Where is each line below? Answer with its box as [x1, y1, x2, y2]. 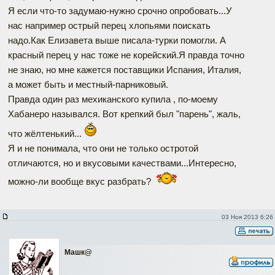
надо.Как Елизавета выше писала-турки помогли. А [8, 34, 226, 45]
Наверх [203, 248, 229, 257]
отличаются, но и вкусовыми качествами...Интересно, [8, 157, 236, 168]
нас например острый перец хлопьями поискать [8, 20, 211, 31]
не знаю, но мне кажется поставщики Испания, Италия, [8, 64, 241, 75]
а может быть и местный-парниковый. [8, 79, 168, 90]
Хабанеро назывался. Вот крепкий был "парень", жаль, [8, 108, 241, 119]
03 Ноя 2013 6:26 [221, 213, 273, 220]
